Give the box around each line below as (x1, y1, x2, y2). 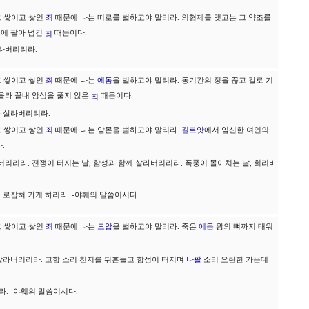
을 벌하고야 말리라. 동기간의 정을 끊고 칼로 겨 (112, 77, 273, 84)
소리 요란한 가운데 (201, 256, 268, 263)
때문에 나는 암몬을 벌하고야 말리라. (53, 126, 181, 134)
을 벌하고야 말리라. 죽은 (112, 223, 199, 230)
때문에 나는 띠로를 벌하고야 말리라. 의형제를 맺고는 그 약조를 (53, 14, 271, 21)
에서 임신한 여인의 (204, 126, 269, 134)
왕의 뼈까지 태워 (214, 223, 273, 230)
